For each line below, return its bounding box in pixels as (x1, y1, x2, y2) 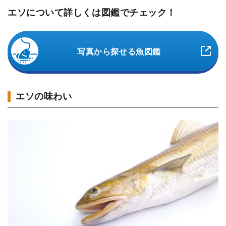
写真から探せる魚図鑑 (77, 47, 161, 56)
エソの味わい (16, 91, 72, 101)
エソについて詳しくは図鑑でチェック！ (8, 7, 176, 18)
